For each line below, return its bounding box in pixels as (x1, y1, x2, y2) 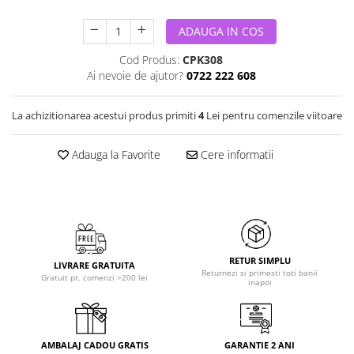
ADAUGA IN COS (178, 24, 264, 39)
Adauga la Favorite (68, 147, 160, 162)
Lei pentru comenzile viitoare (204, 108, 342, 122)
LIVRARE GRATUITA (54, 259, 135, 271)
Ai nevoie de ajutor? (86, 68, 183, 83)
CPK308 (183, 52, 223, 67)
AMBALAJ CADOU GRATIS (40, 339, 149, 351)
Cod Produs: (119, 52, 179, 67)
